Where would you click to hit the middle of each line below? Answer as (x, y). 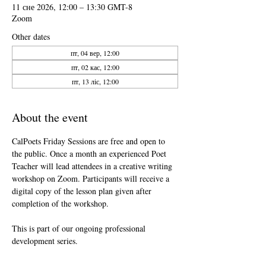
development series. (45, 241)
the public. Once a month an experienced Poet (90, 153)
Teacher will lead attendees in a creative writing (93, 166)
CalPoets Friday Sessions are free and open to (90, 141)
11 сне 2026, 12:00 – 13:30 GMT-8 (72, 7)
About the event (50, 117)
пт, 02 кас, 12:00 (95, 67)
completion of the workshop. (60, 203)
